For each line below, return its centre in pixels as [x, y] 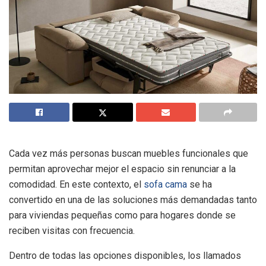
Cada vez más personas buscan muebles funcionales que [129, 154]
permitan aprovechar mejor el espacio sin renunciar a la [122, 169]
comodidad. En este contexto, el [76, 185]
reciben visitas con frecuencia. [72, 231]
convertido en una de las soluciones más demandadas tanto [133, 200]
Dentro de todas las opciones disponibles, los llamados [125, 256]
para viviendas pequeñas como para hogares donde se [122, 216]
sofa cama [165, 185]
